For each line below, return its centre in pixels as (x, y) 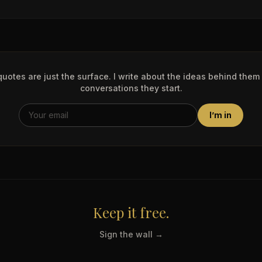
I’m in (220, 115)
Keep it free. (131, 212)
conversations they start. (131, 88)
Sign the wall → (131, 234)
